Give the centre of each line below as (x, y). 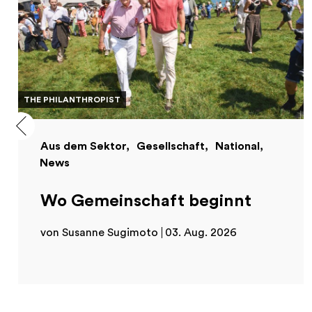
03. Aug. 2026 (201, 233)
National (237, 147)
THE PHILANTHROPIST (72, 100)
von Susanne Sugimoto (99, 233)
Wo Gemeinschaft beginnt (146, 202)
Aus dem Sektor (83, 147)
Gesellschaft (171, 147)
